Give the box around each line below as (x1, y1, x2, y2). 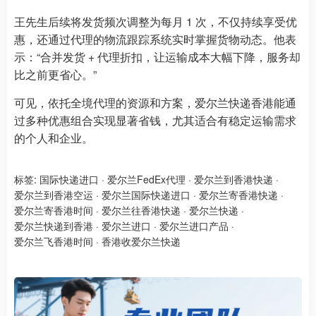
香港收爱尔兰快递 (102, 233, 181, 248)
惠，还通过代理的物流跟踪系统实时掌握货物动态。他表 (14, 30, 296, 47)
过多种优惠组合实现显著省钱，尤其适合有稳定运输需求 (14, 111, 296, 128)
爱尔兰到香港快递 (194, 171, 273, 186)
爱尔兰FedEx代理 (107, 171, 186, 186)
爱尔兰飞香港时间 (14, 233, 93, 248)
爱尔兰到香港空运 (14, 187, 93, 202)
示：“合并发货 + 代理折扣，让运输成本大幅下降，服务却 (14, 48, 300, 65)
